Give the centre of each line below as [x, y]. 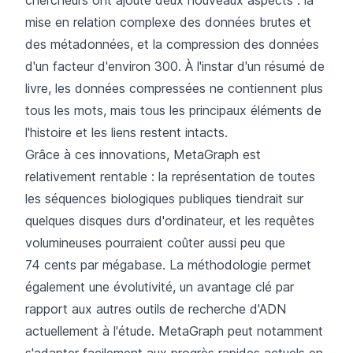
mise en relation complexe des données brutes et [168, 22]
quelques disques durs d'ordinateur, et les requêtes [170, 220]
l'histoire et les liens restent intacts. [126, 132]
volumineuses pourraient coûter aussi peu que [155, 242]
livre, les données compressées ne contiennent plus [174, 88]
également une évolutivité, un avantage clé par [160, 286]
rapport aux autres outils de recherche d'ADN [156, 308]
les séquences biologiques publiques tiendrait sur [164, 198]
